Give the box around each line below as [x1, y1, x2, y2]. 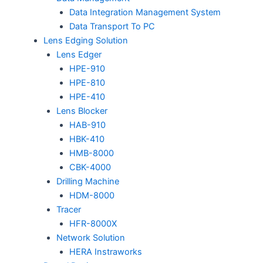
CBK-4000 [69, 162, 111, 173]
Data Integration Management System [69, 7, 221, 18]
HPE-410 [69, 92, 105, 103]
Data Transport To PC [69, 21, 155, 32]
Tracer [56, 204, 81, 215]
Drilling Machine [56, 176, 119, 187]
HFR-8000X [69, 218, 117, 230]
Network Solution [56, 232, 125, 244]
